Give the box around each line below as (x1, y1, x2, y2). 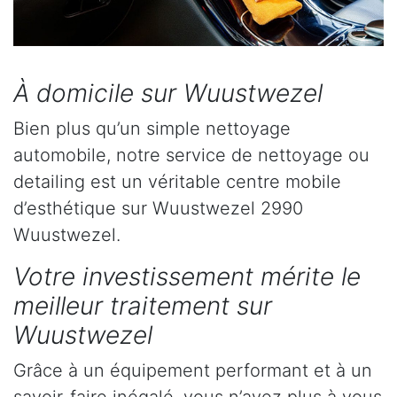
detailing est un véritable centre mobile (13, 171, 341, 193)
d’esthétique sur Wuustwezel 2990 (13, 198, 303, 220)
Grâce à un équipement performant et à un (13, 360, 372, 382)
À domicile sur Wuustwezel (13, 78, 323, 109)
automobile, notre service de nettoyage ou (13, 144, 370, 167)
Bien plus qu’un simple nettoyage (13, 118, 291, 140)
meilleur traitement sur (13, 291, 272, 322)
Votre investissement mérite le (13, 261, 361, 292)
